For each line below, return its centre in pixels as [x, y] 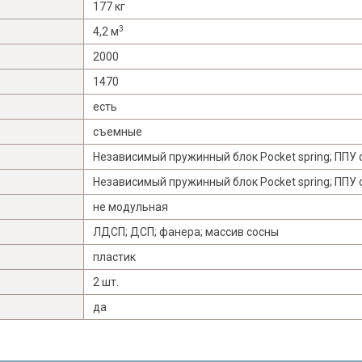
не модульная [130, 207]
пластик [114, 257]
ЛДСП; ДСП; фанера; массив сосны [186, 232]
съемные [118, 132]
